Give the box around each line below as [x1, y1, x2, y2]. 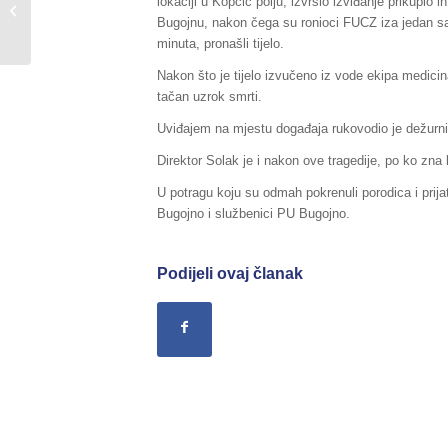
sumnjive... [35, 36, 99, 51]
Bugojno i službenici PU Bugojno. [157, 205, 350, 221]
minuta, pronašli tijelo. [157, 35, 284, 51]
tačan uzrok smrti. [157, 88, 262, 104]
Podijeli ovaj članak [157, 264, 303, 282]
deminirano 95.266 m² [35, 15, 160, 30]
